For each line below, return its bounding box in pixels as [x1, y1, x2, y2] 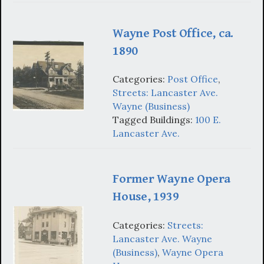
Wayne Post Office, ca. [113, 25, 234, 41]
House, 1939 [113, 189, 179, 204]
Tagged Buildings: [113, 114, 195, 126]
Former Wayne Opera [113, 171, 231, 187]
